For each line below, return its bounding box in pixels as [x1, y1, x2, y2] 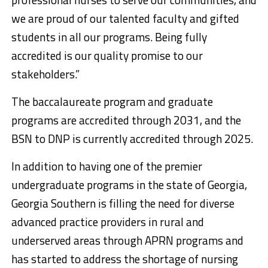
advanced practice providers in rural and [11, 213, 204, 230]
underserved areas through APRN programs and [11, 232, 243, 249]
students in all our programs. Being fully [11, 28, 207, 45]
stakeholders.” [11, 65, 80, 83]
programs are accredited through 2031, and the [11, 111, 241, 129]
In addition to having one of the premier [11, 157, 202, 175]
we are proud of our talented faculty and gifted [11, 10, 239, 27]
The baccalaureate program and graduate [11, 93, 213, 110]
